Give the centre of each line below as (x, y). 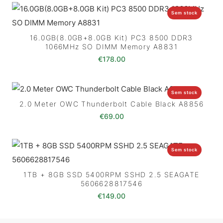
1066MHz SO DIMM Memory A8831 (111, 47)
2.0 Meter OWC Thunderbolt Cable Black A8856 (111, 104)
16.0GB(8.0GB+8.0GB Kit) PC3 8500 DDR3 (111, 38)
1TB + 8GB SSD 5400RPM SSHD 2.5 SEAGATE (111, 175)
